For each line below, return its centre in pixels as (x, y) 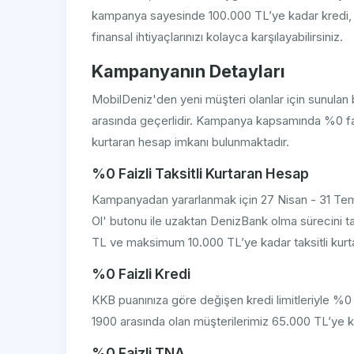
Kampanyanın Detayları (188, 72)
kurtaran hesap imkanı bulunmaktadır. (190, 142)
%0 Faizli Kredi (141, 274)
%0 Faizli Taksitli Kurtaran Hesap (200, 174)
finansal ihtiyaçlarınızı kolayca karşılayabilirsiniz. (217, 37)
